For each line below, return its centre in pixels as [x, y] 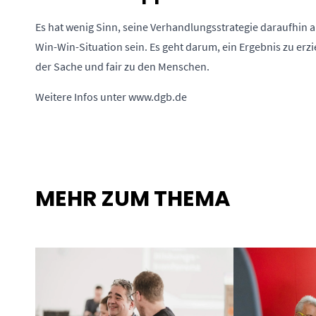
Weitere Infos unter [82, 96]
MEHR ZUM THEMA [133, 199]
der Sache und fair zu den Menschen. [122, 66]
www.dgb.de [158, 96]
